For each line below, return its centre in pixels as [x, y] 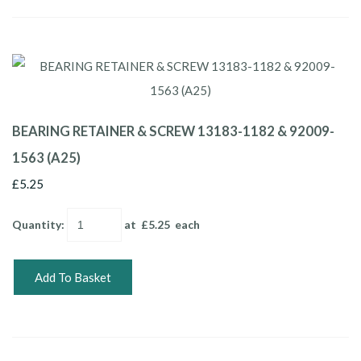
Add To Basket [73, 277]
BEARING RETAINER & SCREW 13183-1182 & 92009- [173, 131]
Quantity [37, 224]
